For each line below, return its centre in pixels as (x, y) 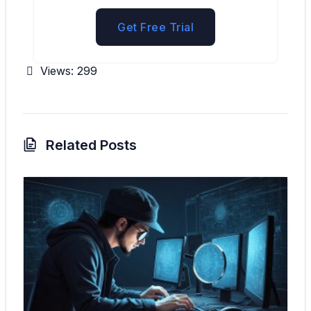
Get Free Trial (155, 27)
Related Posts (90, 145)
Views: (57, 71)
